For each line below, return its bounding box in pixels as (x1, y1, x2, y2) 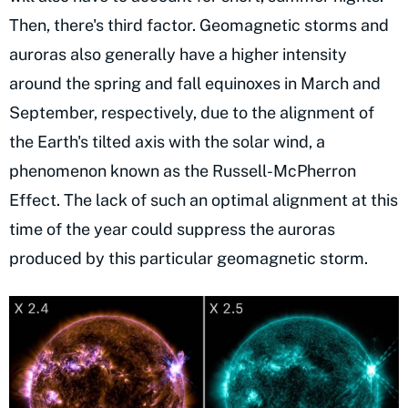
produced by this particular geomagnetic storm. (9, 248, 368, 268)
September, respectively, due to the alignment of (9, 102, 374, 122)
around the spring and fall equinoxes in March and (9, 73, 381, 93)
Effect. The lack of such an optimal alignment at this (9, 189, 398, 209)
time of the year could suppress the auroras (9, 219, 335, 239)
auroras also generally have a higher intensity (9, 44, 347, 64)
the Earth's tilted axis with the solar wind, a (9, 131, 325, 151)
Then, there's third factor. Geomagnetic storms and (9, 15, 389, 35)
